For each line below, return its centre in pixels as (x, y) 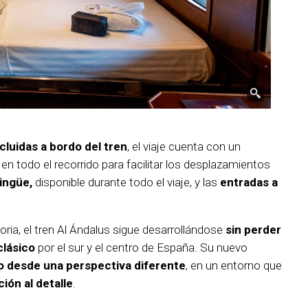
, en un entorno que (234, 266)
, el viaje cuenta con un (184, 147)
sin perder (253, 230)
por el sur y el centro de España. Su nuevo (141, 248)
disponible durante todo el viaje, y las (126, 183)
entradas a (249, 183)
